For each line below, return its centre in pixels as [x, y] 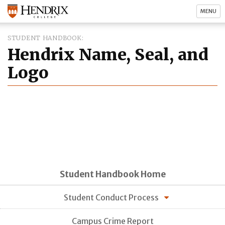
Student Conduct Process [111, 197]
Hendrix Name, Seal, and [108, 55]
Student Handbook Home [113, 174]
